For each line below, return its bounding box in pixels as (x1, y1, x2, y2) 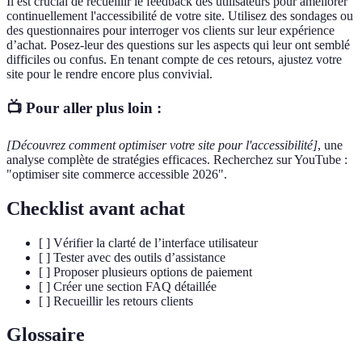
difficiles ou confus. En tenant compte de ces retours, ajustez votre (6, 53, 342, 67)
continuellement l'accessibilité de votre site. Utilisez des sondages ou (6, 9, 353, 23)
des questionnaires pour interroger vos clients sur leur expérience (6, 23, 335, 38)
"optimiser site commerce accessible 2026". (6, 166, 227, 181)
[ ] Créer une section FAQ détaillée (39, 279, 217, 293)
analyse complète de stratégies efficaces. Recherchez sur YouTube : (6, 152, 347, 166)
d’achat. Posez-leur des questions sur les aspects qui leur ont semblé (6, 38, 350, 53)
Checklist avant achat (6, 197, 185, 219)
